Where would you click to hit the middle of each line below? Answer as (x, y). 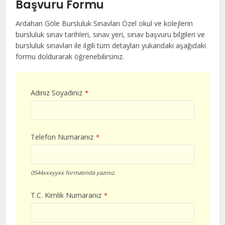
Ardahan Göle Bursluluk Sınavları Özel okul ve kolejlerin (104, 24)
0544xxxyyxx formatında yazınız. (73, 173)
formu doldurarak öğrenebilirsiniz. (70, 57)
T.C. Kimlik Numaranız (66, 195)
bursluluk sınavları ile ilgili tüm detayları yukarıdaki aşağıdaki (111, 46)
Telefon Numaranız (62, 137)
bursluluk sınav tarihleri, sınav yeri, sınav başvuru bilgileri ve (110, 35)
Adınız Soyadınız (57, 93)
